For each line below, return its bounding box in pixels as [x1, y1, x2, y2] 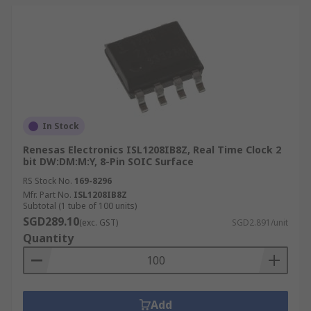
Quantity [23, 230, 74, 246]
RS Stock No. [23, 175, 72, 187]
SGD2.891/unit [232, 217, 288, 228]
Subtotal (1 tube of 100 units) [23, 200, 137, 212]
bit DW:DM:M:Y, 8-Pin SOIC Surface [23, 155, 194, 168]
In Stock [42, 120, 79, 132]
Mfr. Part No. [23, 189, 72, 201]
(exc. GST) [79, 217, 118, 228]
